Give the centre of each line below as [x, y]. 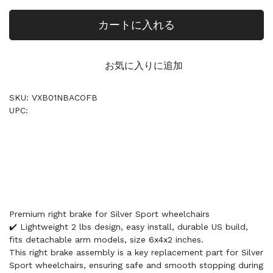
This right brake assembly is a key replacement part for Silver [136, 252]
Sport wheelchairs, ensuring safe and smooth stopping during [136, 265]
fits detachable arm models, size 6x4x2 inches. [106, 239]
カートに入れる [136, 25]
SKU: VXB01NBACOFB [53, 97]
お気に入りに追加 [144, 66]
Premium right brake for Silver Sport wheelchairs [109, 214]
